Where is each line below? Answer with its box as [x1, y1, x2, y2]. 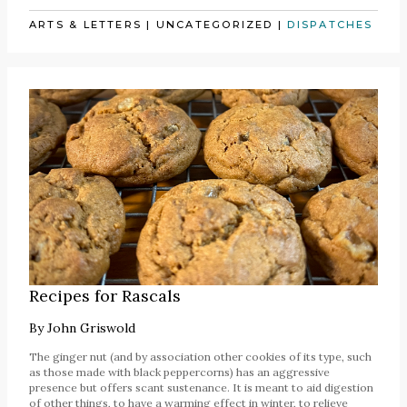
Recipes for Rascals [29, 284, 181, 306]
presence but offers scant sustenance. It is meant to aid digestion [29, 380, 373, 394]
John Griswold [47, 319, 135, 336]
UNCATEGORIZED [155, 17, 273, 31]
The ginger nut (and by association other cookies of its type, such [29, 349, 372, 363]
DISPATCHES [287, 17, 373, 31]
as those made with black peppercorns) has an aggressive [29, 364, 330, 379]
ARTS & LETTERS [29, 17, 143, 31]
